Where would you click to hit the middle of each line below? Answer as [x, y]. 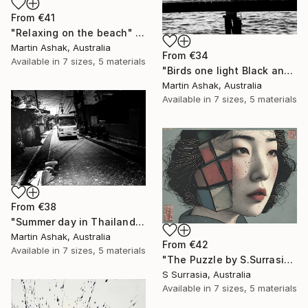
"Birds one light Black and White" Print [289, 71]
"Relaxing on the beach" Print [140, 33]
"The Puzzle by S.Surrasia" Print [288, 259]
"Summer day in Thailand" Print [140, 221]
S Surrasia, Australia [207, 274]
